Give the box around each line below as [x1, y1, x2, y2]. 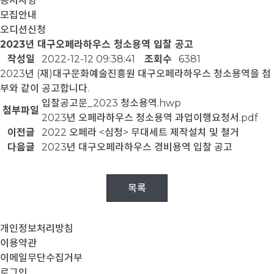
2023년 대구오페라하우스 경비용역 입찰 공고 [42, 141, 232, 153]
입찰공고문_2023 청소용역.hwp [42, 97, 181, 109]
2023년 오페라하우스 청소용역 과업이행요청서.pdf [42, 112, 258, 124]
